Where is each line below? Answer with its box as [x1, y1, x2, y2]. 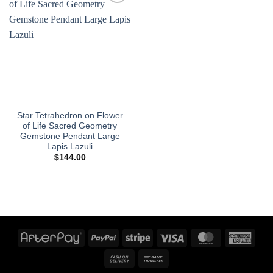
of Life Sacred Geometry [23, 121, 117, 131]
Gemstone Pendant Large [19, 132, 120, 141]
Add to [101, 8, 123, 16]
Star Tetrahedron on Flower [16, 111, 123, 121]
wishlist [100, 16, 125, 24]
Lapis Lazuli [47, 142, 93, 152]
